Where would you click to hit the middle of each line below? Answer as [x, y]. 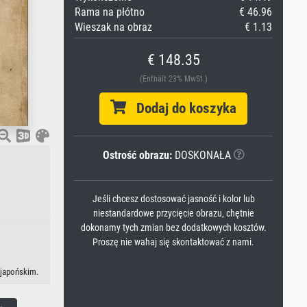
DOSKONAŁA [201, 155]
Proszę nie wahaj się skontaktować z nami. [173, 242]
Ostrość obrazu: [137, 155]
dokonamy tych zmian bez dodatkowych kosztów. [173, 228]
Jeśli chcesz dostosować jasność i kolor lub [173, 199]
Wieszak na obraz [113, 27]
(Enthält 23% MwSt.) [173, 79]
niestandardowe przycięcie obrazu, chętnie [173, 213]
